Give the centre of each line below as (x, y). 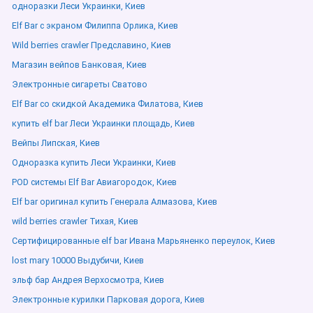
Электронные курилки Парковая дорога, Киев (108, 299)
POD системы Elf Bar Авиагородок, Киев (94, 182)
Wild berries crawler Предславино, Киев (92, 45)
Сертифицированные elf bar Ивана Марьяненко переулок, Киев (144, 241)
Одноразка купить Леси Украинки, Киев (94, 162)
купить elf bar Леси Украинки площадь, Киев (103, 123)
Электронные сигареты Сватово (80, 84)
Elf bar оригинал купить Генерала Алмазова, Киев (115, 202)
